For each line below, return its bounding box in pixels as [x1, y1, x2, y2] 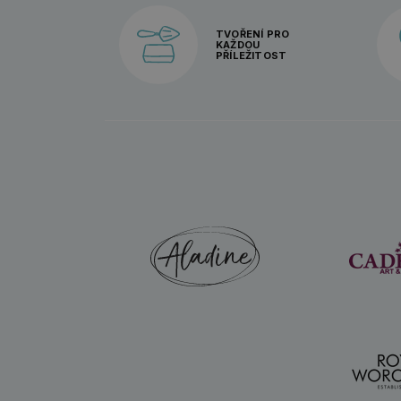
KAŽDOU [216, 38, 260, 52]
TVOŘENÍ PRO [216, 28, 290, 41]
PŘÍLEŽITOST [216, 49, 287, 63]
